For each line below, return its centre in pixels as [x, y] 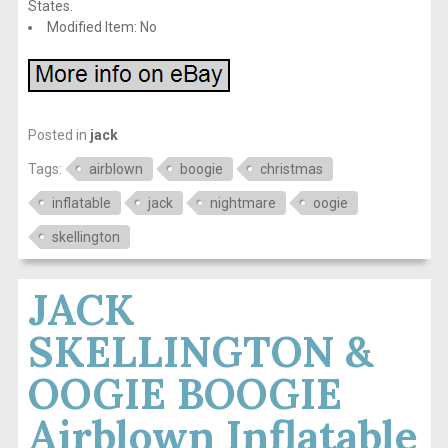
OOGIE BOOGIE [184, 393]
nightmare [242, 202]
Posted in [58, 134]
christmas [291, 168]
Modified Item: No [101, 26]
